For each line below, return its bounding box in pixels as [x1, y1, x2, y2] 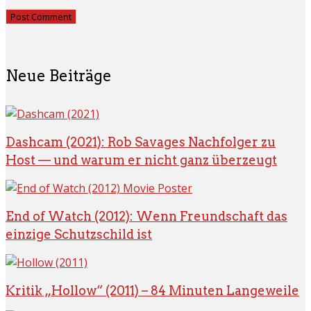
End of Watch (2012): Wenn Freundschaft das [6, 208, 287, 224]
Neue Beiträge [6, 66, 112, 85]
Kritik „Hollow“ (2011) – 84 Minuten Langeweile [6, 283, 299, 298]
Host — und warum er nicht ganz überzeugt [6, 152, 277, 167]
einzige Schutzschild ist [6, 226, 152, 242]
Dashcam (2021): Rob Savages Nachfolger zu [6, 134, 276, 149]
